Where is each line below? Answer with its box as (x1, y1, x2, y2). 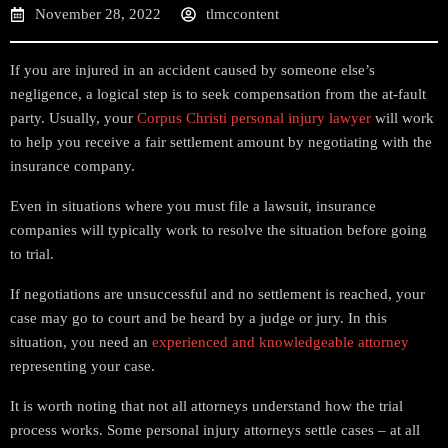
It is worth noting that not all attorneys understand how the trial (10, 398, 403, 414)
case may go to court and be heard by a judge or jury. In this (10, 310, 387, 326)
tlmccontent (206, 6, 279, 22)
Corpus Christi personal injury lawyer (137, 110, 371, 126)
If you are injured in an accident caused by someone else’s (10, 62, 375, 78)
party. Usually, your (10, 110, 137, 126)
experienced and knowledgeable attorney (152, 334, 409, 350)
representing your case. (10, 358, 155, 374)
